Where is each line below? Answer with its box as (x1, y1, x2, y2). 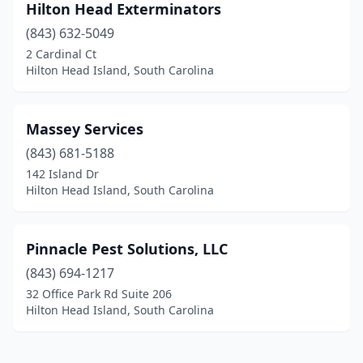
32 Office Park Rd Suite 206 (26, 286, 172, 301)
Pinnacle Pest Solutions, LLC (26, 239, 228, 258)
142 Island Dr (26, 166, 99, 181)
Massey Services (26, 119, 143, 139)
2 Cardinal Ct (26, 46, 96, 62)
